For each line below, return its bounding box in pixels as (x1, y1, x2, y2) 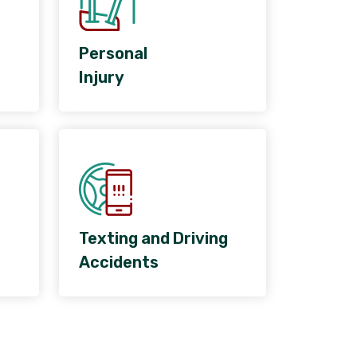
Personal (78, 44, 147, 64)
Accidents (78, 253, 159, 273)
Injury (78, 68, 124, 88)
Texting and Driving (78, 229, 228, 249)
